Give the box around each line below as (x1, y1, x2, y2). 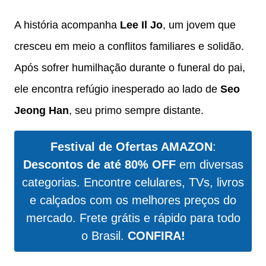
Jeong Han (14, 104, 69, 116)
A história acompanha (14, 18, 120, 31)
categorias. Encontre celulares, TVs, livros (22, 175, 244, 189)
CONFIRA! (127, 229, 185, 242)
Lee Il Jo (120, 18, 163, 31)
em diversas (175, 157, 243, 171)
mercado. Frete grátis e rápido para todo (26, 211, 240, 224)
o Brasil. (81, 229, 128, 242)
